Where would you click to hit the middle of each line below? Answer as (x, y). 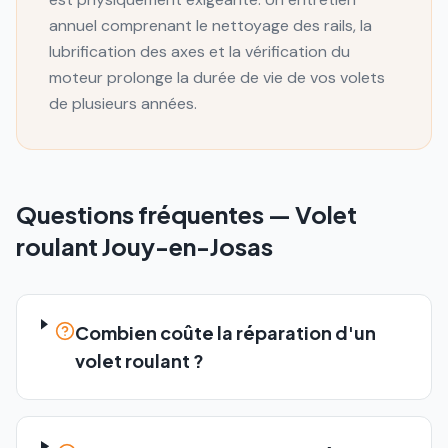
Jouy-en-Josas (187, 246)
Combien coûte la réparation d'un (226, 332)
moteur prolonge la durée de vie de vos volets (217, 77)
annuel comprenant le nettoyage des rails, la (210, 25)
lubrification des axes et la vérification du (199, 51)
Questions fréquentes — (155, 214)
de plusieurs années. (123, 103)
